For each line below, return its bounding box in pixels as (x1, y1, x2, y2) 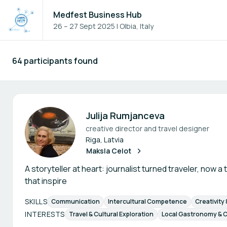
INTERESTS (25, 209, 65, 219)
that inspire (25, 175, 67, 186)
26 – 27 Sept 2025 (53, 21, 115, 31)
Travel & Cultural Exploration (68, 210, 154, 218)
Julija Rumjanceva (86, 109, 165, 122)
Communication (51, 197, 100, 206)
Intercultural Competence (108, 197, 187, 206)
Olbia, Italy (120, 21, 154, 31)
